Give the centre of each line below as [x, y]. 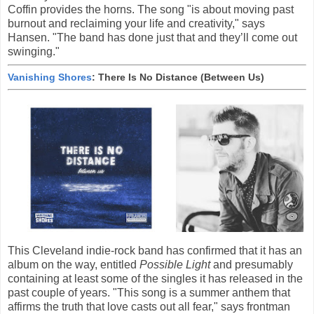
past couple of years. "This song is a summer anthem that [149, 292]
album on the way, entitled [74, 264]
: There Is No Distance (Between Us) [178, 77]
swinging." [34, 51]
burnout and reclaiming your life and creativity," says [136, 23]
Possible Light [175, 264]
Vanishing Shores [50, 77]
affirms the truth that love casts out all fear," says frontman [149, 306]
